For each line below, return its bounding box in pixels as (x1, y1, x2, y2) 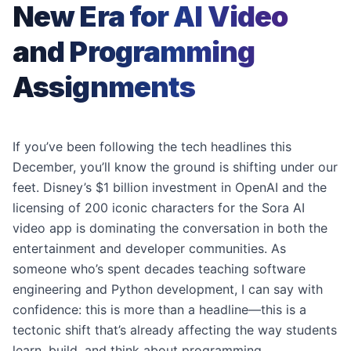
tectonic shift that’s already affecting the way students (13, 322, 337, 338)
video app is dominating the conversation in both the (13, 220, 327, 236)
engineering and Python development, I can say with (13, 281, 323, 297)
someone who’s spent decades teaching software (13, 261, 306, 277)
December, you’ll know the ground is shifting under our (13, 159, 338, 175)
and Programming (13, 34, 255, 69)
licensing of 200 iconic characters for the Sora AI (13, 200, 305, 215)
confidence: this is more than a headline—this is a (13, 302, 306, 317)
